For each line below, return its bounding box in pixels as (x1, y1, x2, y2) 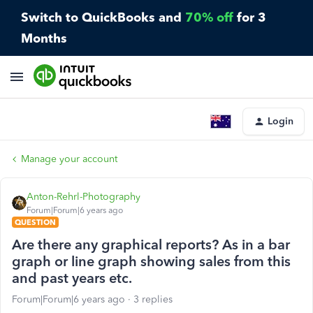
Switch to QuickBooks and (21, 10, 185, 25)
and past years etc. (12, 270, 132, 286)
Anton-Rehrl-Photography (27, 191, 140, 203)
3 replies (133, 293, 173, 305)
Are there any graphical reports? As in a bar (12, 236, 290, 253)
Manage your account (21, 153, 117, 165)
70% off (185, 10, 233, 25)
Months (21, 31, 67, 46)
